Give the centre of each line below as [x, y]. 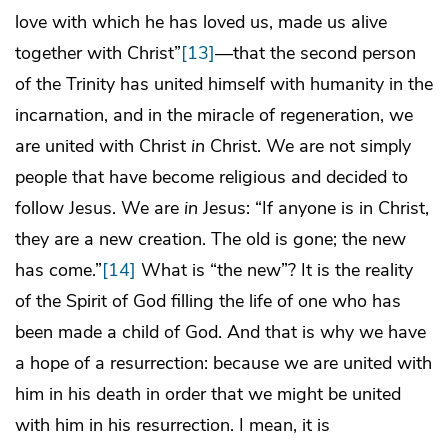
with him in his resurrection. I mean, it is [172, 425]
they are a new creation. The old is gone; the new [210, 239]
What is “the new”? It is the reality [274, 270]
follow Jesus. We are [99, 208]
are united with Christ [103, 146]
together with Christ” [98, 53]
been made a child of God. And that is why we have [220, 332]
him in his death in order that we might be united [208, 394]
